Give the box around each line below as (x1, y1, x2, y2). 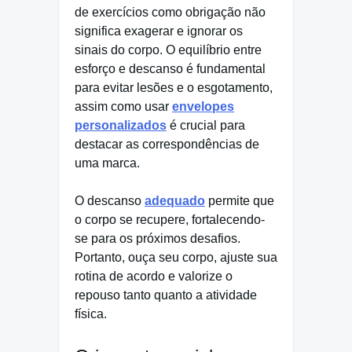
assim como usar (75, 100, 172, 114)
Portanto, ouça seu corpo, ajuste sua (75, 251, 277, 265)
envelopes (172, 100, 234, 114)
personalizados (75, 119, 167, 133)
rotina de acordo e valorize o (75, 269, 233, 284)
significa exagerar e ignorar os (75, 24, 243, 38)
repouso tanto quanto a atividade (75, 288, 257, 302)
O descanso (75, 194, 145, 208)
